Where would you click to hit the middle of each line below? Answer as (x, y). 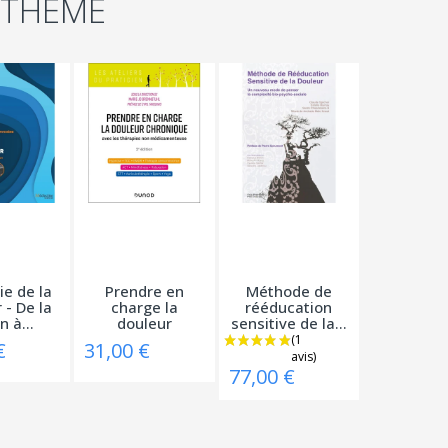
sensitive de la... (288, 322)
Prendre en (144, 290)
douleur (144, 322)
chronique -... (144, 338)
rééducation (289, 306)
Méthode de (288, 290)
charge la (144, 306)
